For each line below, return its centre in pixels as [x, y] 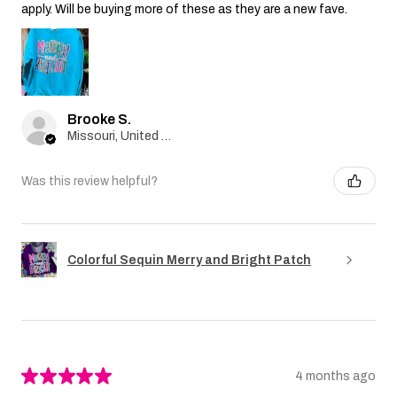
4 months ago [335, 376]
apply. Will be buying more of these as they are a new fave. [184, 10]
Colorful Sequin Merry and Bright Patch [189, 260]
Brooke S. [99, 120]
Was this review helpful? [90, 181]
